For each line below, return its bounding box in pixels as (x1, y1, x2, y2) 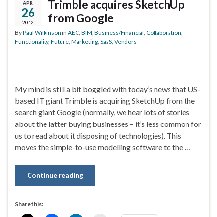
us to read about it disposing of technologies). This (15, 131, 181, 140)
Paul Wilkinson (23, 29, 61, 37)
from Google (48, 11, 114, 25)
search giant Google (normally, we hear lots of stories (15, 108, 189, 117)
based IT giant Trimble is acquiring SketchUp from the (15, 96, 195, 106)
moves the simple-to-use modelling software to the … (15, 142, 190, 152)
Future (51, 38, 69, 46)
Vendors (114, 38, 137, 46)
